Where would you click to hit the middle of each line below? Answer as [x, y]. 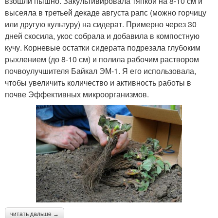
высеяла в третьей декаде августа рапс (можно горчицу [106, 12]
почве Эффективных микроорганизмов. [77, 94]
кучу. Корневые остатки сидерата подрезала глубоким [103, 47]
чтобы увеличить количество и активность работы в [98, 82]
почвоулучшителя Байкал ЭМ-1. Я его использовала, [100, 71]
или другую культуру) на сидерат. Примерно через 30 [101, 24]
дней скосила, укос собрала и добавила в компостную [102, 36]
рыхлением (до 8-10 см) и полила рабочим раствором [102, 59]
